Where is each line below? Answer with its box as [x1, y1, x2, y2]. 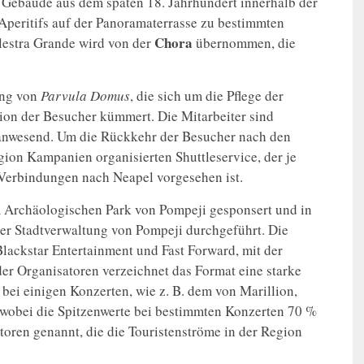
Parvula [41, 86, 87, 106]
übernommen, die [193, 33, 296, 53]
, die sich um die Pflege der [130, 86, 284, 106]
